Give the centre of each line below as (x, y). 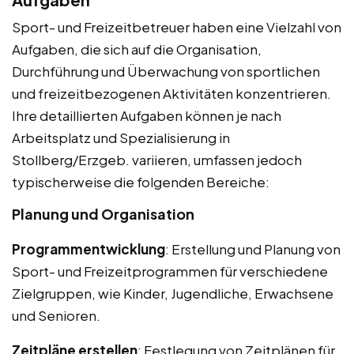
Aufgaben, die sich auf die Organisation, (137, 49)
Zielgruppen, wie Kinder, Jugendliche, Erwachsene (173, 293)
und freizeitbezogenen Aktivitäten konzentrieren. (171, 93)
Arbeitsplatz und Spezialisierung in (121, 137)
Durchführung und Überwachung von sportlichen (166, 71)
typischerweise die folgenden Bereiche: (141, 181)
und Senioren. (56, 315)
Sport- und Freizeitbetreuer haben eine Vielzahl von (177, 26)
